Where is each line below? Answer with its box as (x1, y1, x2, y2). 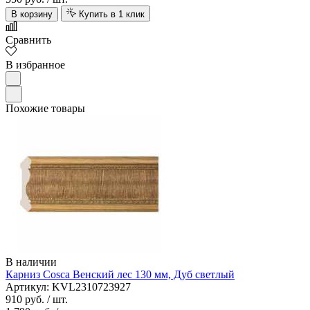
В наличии (6, 256, 57, 268)
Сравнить (6, 34, 51, 46)
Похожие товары (6, 102, 85, 115)
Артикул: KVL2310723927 (6, 281, 131, 293)
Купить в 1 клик (79, 9, 145, 20)
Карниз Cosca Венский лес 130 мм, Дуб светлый (6, 268, 235, 281)
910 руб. (6, 293, 44, 306)
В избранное (6, 59, 65, 71)
